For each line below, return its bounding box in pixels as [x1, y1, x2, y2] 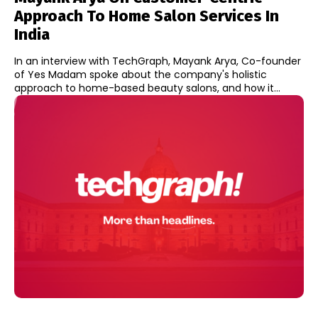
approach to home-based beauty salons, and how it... [14, 81, 280, 96]
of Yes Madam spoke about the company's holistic [14, 67, 267, 82]
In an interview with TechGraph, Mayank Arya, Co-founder [14, 54, 301, 69]
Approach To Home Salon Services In [14, 6, 279, 26]
